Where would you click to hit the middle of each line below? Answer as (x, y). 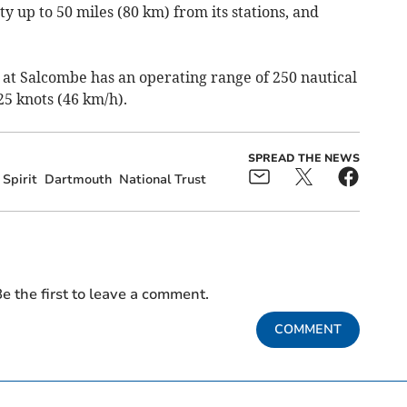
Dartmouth (78, 180)
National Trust (162, 180)
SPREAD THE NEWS (303, 159)
